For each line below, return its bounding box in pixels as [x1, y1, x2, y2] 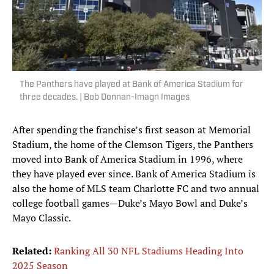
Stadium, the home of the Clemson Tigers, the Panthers [12, 138, 253, 152]
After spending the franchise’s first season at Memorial [12, 123, 251, 137]
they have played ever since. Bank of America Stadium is [12, 167, 256, 181]
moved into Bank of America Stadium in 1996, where [12, 152, 243, 166]
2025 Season [12, 259, 68, 273]
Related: [12, 244, 54, 258]
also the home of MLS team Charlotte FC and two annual [12, 182, 259, 196]
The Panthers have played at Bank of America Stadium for [20, 80, 243, 90]
